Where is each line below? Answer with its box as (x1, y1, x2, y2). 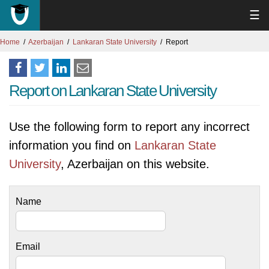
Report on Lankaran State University (9, 82, 216, 100)
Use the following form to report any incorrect (9, 120, 250, 133)
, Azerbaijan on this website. (61, 157, 210, 171)
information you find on (9, 139, 134, 152)
